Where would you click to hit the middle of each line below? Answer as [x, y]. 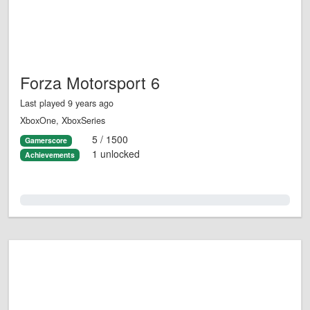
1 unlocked [116, 153]
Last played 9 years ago [67, 103]
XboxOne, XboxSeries [63, 121]
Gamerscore [46, 140]
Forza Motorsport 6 [90, 83]
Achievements [49, 154]
